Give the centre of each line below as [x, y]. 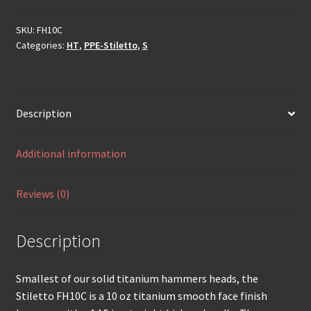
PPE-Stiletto [110, 45]
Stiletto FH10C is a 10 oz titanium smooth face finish [141, 295]
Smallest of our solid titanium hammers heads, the [137, 278]
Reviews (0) [42, 194]
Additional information [71, 154]
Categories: [41, 45]
